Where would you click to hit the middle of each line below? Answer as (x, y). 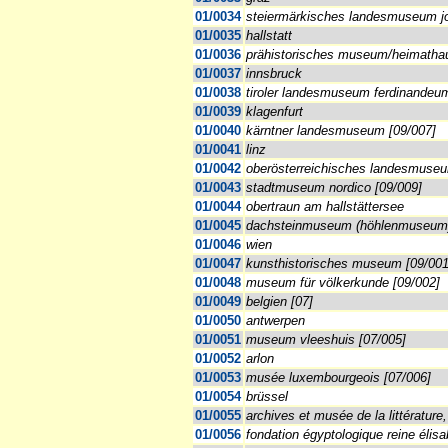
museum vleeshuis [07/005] (326, 340)
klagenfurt (274, 112)
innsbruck (274, 74)
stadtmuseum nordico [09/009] (334, 188)
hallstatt (269, 36)
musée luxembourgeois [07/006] (338, 378)
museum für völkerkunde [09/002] (343, 283)
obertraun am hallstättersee (325, 207)
